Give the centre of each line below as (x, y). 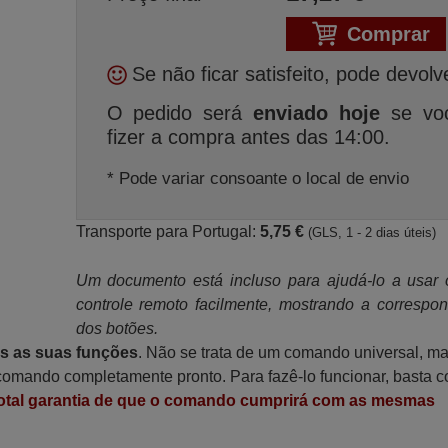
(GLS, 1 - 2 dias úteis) (371, 232)
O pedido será (180, 113)
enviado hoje (317, 113)
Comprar (388, 34)
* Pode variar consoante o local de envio (257, 178)
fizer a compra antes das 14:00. (248, 137)
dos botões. (116, 328)
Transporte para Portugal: (167, 231)
